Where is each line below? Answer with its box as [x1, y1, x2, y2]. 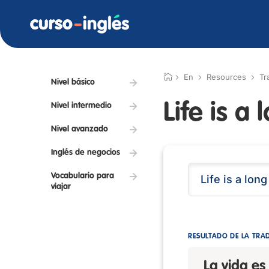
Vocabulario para [51, 172, 114, 180]
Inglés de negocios [51, 148, 120, 157]
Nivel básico [51, 78, 95, 86]
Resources [207, 72, 246, 82]
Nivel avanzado [51, 125, 108, 133]
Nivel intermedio [51, 101, 112, 110]
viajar [51, 183, 71, 191]
